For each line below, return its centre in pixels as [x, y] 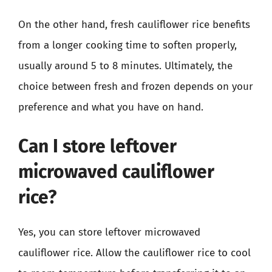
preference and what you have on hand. [111, 107]
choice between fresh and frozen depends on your [136, 87]
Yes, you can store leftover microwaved [109, 232]
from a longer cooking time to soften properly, [127, 45]
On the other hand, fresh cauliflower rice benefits [134, 25]
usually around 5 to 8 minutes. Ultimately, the [125, 66]
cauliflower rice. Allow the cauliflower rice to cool [134, 253]
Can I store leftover [97, 146]
